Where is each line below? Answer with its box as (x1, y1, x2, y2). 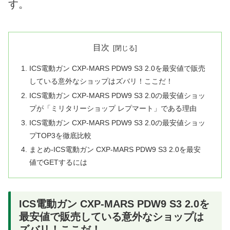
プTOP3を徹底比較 (29, 131, 92, 140)
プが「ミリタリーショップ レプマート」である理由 (29, 104, 197, 112)
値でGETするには (29, 158, 88, 167)
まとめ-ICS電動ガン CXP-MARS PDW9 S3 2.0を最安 (29, 145, 201, 154)
